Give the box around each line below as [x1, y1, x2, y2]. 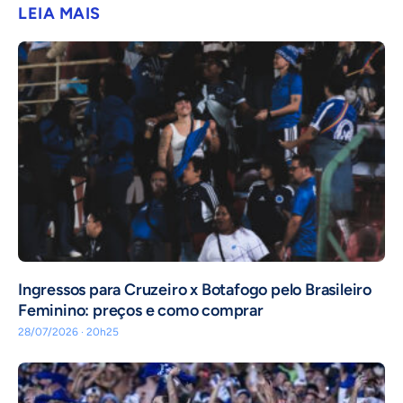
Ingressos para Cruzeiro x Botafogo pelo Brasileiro [18, 279, 372, 300]
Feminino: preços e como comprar [18, 300, 264, 320]
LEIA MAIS [18, 3, 101, 23]
